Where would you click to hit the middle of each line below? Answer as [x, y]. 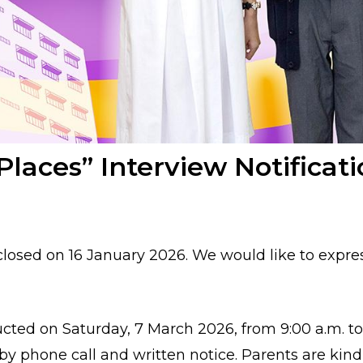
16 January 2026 [127, 255]
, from [257, 329]
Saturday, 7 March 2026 [148, 329]
